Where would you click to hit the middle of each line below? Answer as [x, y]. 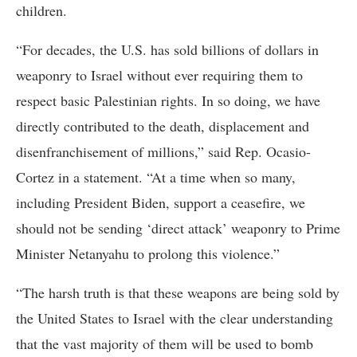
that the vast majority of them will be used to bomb [165, 344]
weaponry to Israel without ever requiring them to [159, 75]
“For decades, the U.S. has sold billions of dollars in [167, 50]
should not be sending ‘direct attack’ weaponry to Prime [178, 228]
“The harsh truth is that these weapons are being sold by [178, 293]
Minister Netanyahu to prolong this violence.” [148, 254]
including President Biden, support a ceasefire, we [161, 203]
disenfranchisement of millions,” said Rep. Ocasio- [163, 152]
